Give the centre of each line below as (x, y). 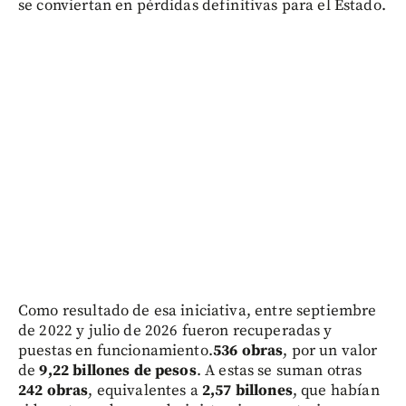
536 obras (248, 351)
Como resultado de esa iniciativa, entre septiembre (198, 311)
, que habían (336, 391)
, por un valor (330, 351)
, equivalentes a (145, 391)
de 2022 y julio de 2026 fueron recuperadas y (175, 331)
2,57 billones (247, 391)
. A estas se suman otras (279, 371)
